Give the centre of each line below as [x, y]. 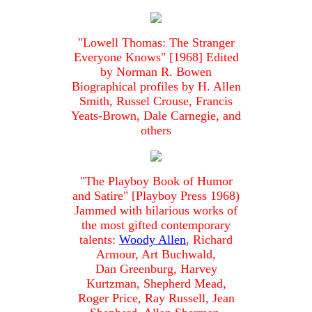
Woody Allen [153, 240]
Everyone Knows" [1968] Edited [156, 57]
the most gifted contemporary [156, 225]
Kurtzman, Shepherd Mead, [156, 284]
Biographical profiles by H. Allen [156, 87]
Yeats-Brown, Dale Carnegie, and [156, 116]
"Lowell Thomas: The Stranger [156, 43]
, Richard [209, 240]
